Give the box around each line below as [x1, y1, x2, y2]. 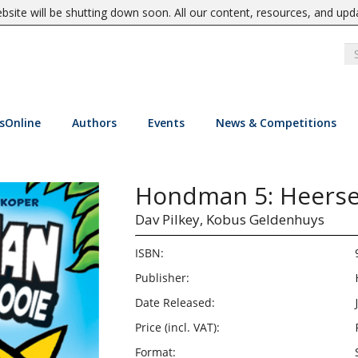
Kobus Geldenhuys [205, 210, 324, 229]
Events [147, 115, 185, 130]
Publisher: [134, 270, 189, 285]
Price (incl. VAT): [134, 320, 220, 335]
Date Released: [134, 295, 215, 310]
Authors [71, 115, 117, 130]
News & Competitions [215, 115, 336, 130]
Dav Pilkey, [134, 210, 203, 229]
